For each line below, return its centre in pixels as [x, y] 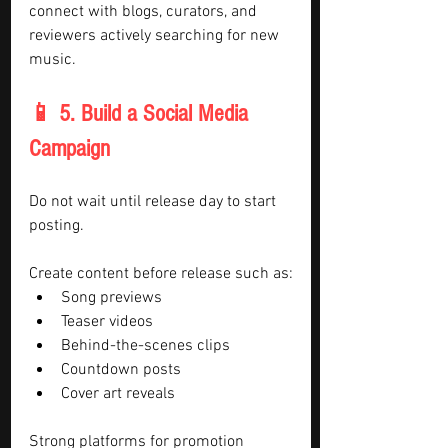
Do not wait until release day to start [154, 202]
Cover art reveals [118, 394]
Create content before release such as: [161, 274]
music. [52, 60]
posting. [56, 226]
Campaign [69, 148]
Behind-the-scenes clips [145, 346]
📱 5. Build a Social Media [141, 113]
